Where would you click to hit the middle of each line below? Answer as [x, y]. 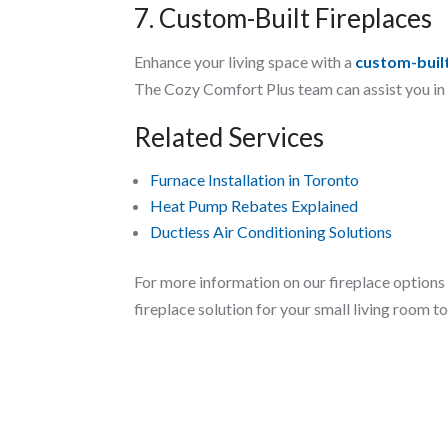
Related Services [229, 136]
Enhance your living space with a [245, 61]
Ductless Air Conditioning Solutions [271, 231]
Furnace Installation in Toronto [255, 179]
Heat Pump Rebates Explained [254, 205]
